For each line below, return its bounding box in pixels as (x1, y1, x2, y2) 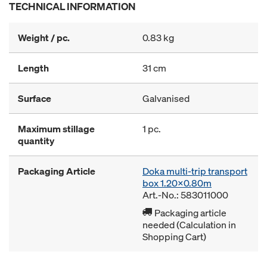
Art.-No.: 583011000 (142, 188, 228, 201)
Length (18, 61, 49, 74)
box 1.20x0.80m (142, 176, 212, 190)
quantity (18, 134, 54, 147)
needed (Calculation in (142, 218, 236, 231)
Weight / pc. (18, 31, 70, 44)
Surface (18, 92, 51, 105)
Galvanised (142, 92, 190, 105)
